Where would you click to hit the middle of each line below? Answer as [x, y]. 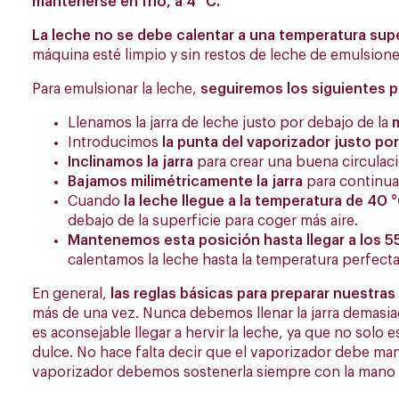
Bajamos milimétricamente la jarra [185, 182]
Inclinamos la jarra [130, 163]
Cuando [94, 202]
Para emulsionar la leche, [116, 90]
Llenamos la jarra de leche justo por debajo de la [230, 123]
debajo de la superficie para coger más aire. [213, 221]
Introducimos [113, 143]
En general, [71, 294]
